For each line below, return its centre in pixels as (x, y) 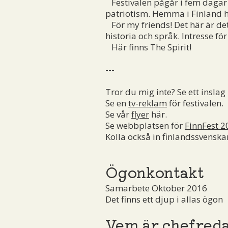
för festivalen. (195, 103)
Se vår (118, 114)
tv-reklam (148, 103)
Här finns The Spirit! (148, 47)
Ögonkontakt (155, 171)
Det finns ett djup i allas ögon (164, 199)
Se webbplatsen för (145, 125)
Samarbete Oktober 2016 (156, 188)
